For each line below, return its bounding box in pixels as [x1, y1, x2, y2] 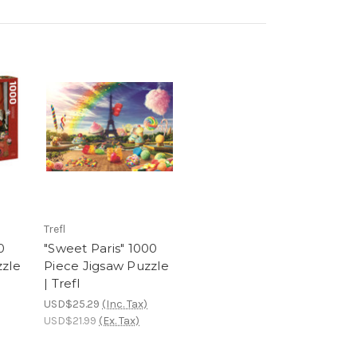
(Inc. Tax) [102, 297, 147, 312]
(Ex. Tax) [99, 314, 139, 328]
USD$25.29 [44, 297, 100, 312]
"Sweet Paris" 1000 [44, 241, 158, 257]
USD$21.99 [44, 314, 96, 328]
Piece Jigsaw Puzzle [44, 258, 169, 274]
